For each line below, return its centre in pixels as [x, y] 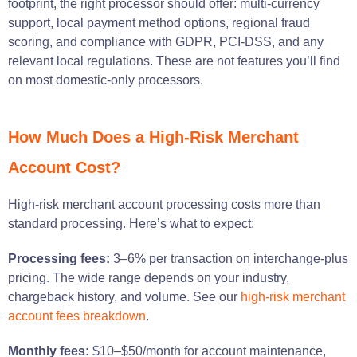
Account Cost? [64, 167]
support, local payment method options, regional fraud [159, 22]
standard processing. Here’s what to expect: [131, 223]
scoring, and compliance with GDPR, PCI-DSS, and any [166, 41]
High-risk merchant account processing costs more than [164, 204]
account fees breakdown [77, 316]
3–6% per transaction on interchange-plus [231, 258]
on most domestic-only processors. [106, 80]
